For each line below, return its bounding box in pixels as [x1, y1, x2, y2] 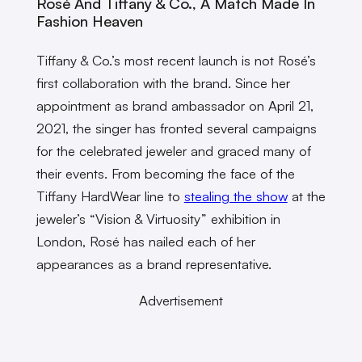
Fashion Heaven [36, 11, 143, 30]
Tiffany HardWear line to [36, 187, 184, 205]
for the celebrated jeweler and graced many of [36, 142, 311, 160]
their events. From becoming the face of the [36, 165, 295, 183]
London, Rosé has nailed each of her [36, 233, 255, 250]
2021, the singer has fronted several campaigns [36, 120, 317, 137]
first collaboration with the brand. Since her [36, 74, 290, 92]
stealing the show [183, 187, 288, 205]
